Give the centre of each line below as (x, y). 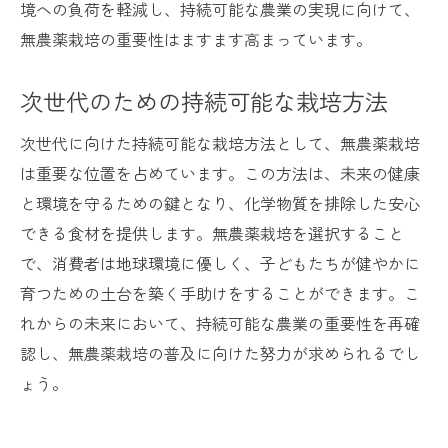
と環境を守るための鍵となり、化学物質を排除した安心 (220, 203)
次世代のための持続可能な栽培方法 (204, 101)
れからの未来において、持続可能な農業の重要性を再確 (220, 323)
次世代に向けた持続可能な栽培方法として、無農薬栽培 (220, 143)
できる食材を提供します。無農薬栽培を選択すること (212, 233)
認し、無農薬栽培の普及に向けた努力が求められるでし (220, 353)
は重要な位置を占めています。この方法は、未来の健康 (220, 173)
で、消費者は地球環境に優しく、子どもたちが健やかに (220, 263)
